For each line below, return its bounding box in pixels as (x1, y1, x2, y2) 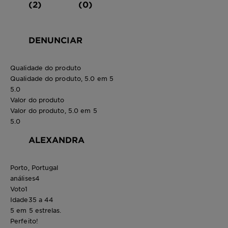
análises (10, 174, 35, 183)
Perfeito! (10, 217, 38, 225)
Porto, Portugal (10, 163, 59, 172)
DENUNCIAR (28, 35, 82, 45)
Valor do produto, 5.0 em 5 (10, 106, 97, 115)
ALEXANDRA (28, 134, 84, 145)
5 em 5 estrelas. (10, 206, 62, 215)
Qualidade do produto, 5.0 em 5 (10, 74, 113, 83)
